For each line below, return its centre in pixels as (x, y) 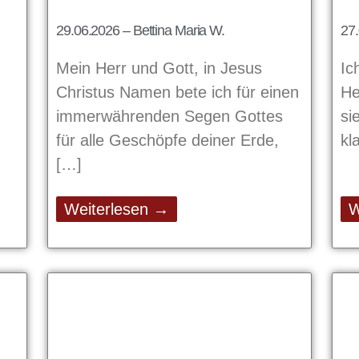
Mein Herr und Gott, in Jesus (159, 68)
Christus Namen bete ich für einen (177, 92)
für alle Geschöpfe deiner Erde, (167, 140)
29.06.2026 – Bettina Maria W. (141, 30)
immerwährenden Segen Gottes (169, 116)
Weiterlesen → (117, 209)
